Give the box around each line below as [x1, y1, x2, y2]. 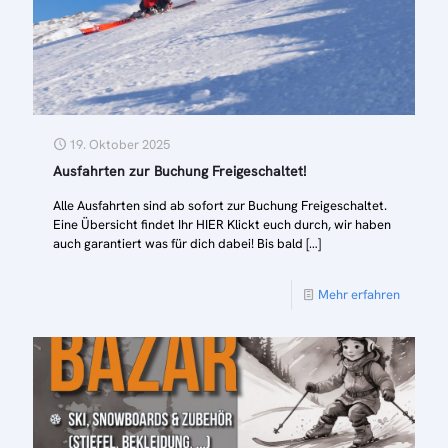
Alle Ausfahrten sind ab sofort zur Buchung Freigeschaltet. [53, 196, 387, 214]
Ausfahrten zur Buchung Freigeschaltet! [53, 161, 306, 180]
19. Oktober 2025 [69, 135, 170, 153]
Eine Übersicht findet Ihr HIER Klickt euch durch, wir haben [53, 215, 391, 233]
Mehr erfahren [318, 285, 400, 303]
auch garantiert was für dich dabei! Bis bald [53, 234, 303, 252]
